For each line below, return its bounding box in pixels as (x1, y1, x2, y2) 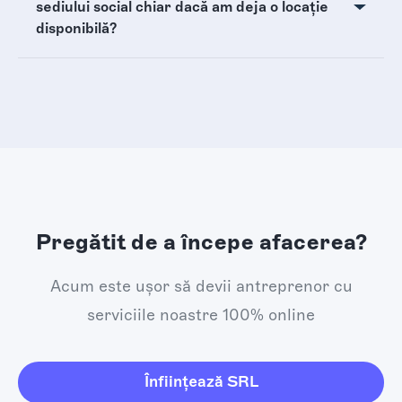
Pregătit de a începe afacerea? (35, 229, 367, 255)
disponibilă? (36, 20, 117, 37)
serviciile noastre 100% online (87, 305, 315, 325)
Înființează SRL (144, 372, 258, 390)
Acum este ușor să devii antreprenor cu (49, 276, 353, 296)
